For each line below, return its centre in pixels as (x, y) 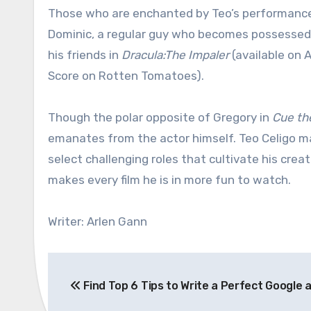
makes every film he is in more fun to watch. (169, 180)
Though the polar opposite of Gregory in (160, 117)
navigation (103, 294)
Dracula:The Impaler (175, 55)
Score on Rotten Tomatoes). (126, 76)
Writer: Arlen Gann (98, 221)
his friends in (85, 55)
